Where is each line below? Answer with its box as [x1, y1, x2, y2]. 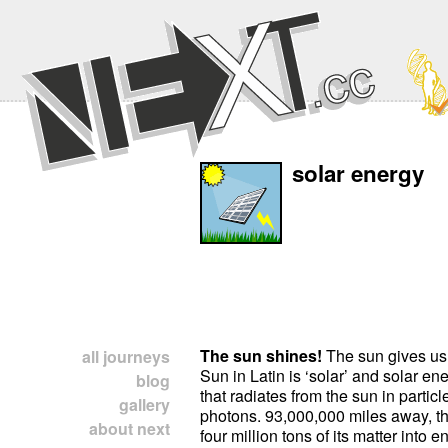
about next [89, 417, 170, 440]
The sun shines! [200, 344, 322, 367]
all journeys [82, 345, 170, 368]
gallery [119, 393, 170, 416]
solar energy [292, 157, 424, 189]
